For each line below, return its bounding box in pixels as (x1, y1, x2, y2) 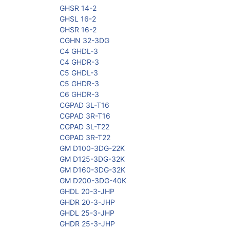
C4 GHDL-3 (60, 47, 98, 56)
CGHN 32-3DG (60, 36, 109, 45)
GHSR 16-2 (60, 25, 97, 34)
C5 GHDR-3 (60, 79, 99, 88)
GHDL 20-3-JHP (60, 187, 114, 196)
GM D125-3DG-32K (60, 155, 125, 164)
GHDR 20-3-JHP (60, 198, 115, 207)
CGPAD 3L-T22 (60, 122, 109, 131)
